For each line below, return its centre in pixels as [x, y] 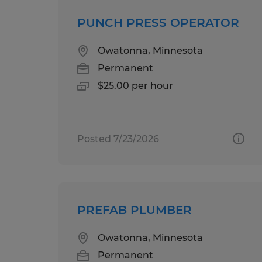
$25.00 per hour [135, 85]
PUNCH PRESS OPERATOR [158, 23]
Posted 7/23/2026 [118, 139]
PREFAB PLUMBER [135, 210]
